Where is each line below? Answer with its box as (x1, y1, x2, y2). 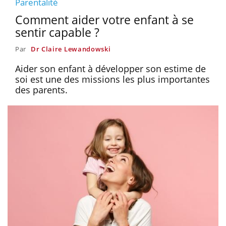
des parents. (15, 83, 68, 96)
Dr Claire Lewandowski (30, 44, 111, 53)
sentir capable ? (15, 24, 99, 40)
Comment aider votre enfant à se (15, 11, 194, 28)
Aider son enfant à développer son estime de (15, 62, 206, 75)
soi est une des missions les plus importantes (15, 73, 210, 85)
